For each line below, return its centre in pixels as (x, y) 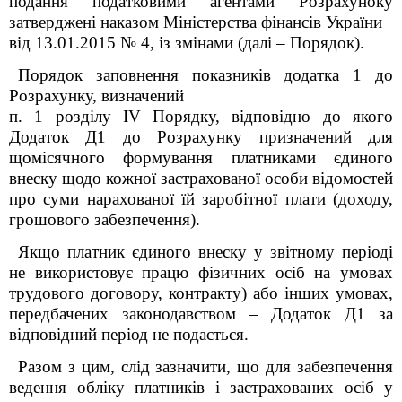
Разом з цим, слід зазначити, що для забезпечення (205, 367)
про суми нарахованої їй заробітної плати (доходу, (201, 199)
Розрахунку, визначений (96, 96)
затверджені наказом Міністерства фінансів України (196, 22)
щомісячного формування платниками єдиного (201, 157)
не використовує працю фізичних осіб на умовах (201, 272)
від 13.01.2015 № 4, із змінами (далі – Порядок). (187, 43)
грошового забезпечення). (105, 219)
